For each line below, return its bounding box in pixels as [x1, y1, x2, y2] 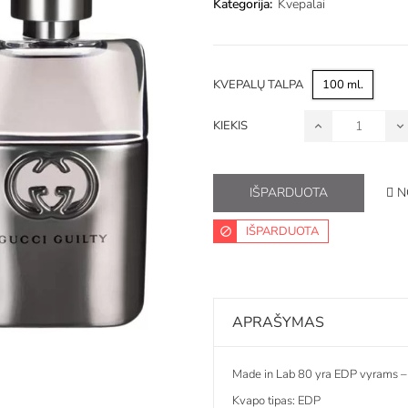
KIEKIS [213, 117, 248, 134]
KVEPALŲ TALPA [213, 76, 303, 93]
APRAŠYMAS [232, 311, 324, 332]
